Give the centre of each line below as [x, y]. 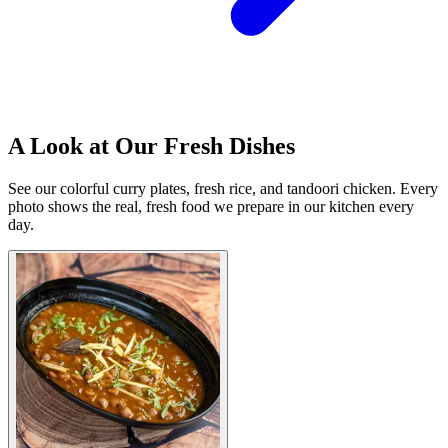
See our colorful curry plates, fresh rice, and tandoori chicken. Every [223, 189]
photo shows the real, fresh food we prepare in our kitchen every [211, 207]
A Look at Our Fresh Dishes [151, 146]
